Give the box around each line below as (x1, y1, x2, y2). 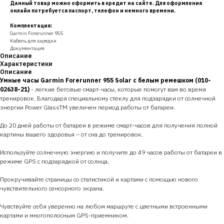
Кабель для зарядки (10, 37, 56, 44)
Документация (10, 44, 44, 51)
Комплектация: (10, 22, 52, 29)
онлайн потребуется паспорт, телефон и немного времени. (10, 7, 175, 14)
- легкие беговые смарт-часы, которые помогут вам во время (31, 85, 206, 93)
